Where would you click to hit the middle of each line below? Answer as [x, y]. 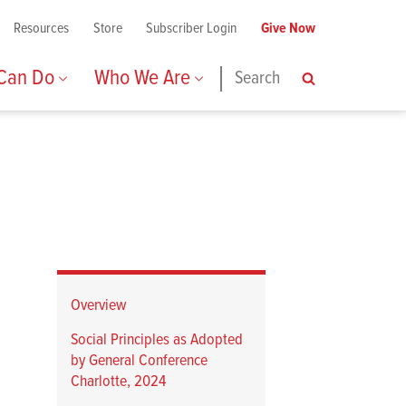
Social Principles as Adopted [157, 341]
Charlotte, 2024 [118, 382]
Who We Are [145, 78]
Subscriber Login [192, 29]
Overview [98, 306]
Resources [42, 29]
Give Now [288, 29]
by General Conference [139, 362]
